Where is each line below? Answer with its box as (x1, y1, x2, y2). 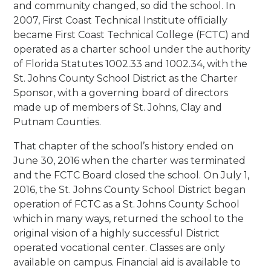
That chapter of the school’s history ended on (13, 140, 234, 152)
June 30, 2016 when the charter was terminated (13, 154, 246, 166)
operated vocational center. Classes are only (13, 241, 226, 253)
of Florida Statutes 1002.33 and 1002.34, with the (13, 57, 248, 70)
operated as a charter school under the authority (13, 43, 251, 55)
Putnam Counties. (13, 116, 102, 128)
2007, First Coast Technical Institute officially (13, 14, 228, 26)
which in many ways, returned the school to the (13, 212, 244, 224)
